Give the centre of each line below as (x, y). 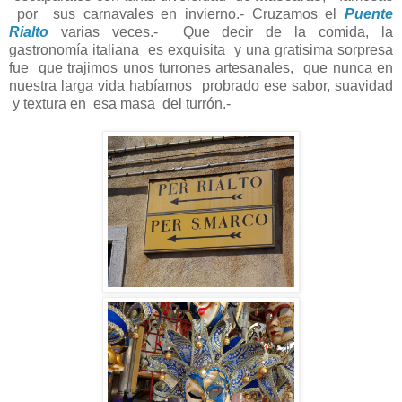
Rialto (35, 32)
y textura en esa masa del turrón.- (134, 104)
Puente (369, 14)
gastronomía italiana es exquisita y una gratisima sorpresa (201, 50)
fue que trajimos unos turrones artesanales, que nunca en (201, 68)
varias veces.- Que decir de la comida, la (227, 32)
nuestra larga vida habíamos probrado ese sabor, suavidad (201, 86)
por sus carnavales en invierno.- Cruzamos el (177, 14)
